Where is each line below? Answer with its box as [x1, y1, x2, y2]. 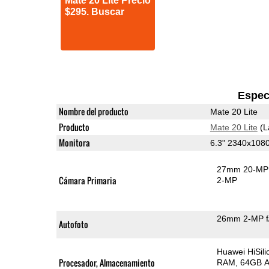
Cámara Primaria [58, 174, 116, 187]
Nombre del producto [58, 104, 128, 118]
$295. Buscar [64, 7, 124, 17]
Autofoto [58, 217, 88, 231]
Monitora [58, 136, 90, 149]
